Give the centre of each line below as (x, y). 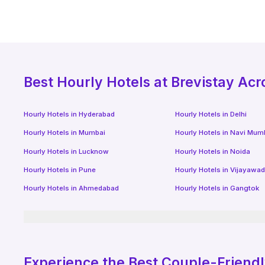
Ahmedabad (99, 188)
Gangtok (244, 188)
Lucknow (94, 151)
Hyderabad (97, 114)
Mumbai (92, 133)
